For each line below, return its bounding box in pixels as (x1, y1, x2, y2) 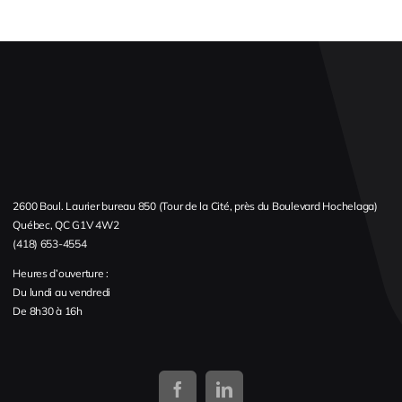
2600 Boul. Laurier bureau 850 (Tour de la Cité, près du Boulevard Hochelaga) (13, 198, 378, 213)
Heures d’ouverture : (13, 266, 109, 280)
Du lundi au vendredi (13, 284, 111, 299)
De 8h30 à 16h (13, 303, 83, 318)
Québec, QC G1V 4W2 (13, 217, 119, 232)
